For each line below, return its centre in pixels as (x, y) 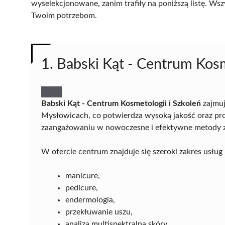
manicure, (83, 176)
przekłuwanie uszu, (99, 212)
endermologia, (90, 200)
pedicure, (82, 188)
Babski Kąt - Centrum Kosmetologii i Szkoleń (121, 103)
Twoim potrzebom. (64, 15)
